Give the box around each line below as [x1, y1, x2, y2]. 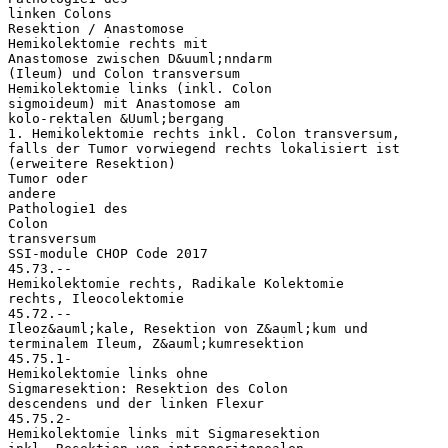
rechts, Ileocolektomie [8, 290, 184, 306]
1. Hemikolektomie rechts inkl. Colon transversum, [8, 125, 400, 141]
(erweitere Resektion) [8, 155, 176, 171]
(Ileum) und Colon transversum [8, 65, 240, 81]
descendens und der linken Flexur [8, 395, 264, 411]
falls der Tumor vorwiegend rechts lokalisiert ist [8, 140, 400, 156]
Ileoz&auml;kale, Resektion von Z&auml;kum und [8, 320, 368, 336]
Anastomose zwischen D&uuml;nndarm [8, 50, 272, 66]
